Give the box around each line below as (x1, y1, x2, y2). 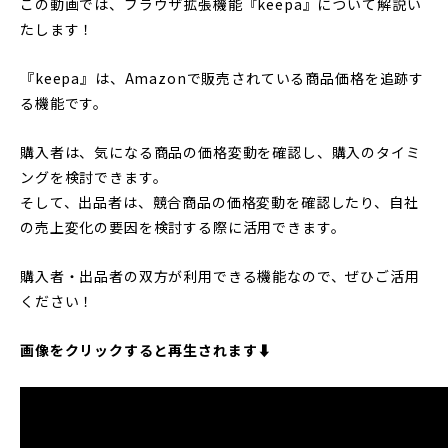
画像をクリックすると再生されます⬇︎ (20, 339, 273, 360)
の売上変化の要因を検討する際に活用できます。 (20, 216, 346, 237)
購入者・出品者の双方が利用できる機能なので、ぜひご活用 (20, 265, 420, 286)
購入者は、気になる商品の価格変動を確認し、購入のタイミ (20, 141, 421, 162)
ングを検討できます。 (20, 166, 168, 187)
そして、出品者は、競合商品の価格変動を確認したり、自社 (20, 191, 419, 212)
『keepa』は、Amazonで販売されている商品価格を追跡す (20, 67, 425, 88)
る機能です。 (20, 92, 109, 113)
